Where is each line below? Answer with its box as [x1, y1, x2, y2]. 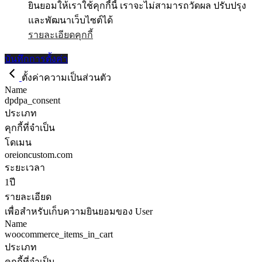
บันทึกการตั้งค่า [5, 53, 68, 64]
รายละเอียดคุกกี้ [28, 29, 93, 40]
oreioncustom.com [5, 149, 73, 160]
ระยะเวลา [5, 162, 45, 173]
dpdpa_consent [5, 95, 60, 105]
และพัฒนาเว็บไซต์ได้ [28, 15, 113, 25]
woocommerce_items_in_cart [5, 229, 113, 239]
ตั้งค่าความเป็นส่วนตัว [22, 72, 111, 82]
